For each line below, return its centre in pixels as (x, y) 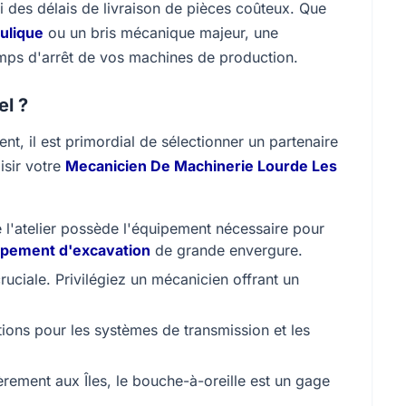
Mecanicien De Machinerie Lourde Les (201, 166)
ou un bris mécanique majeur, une (161, 33)
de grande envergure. (227, 250)
